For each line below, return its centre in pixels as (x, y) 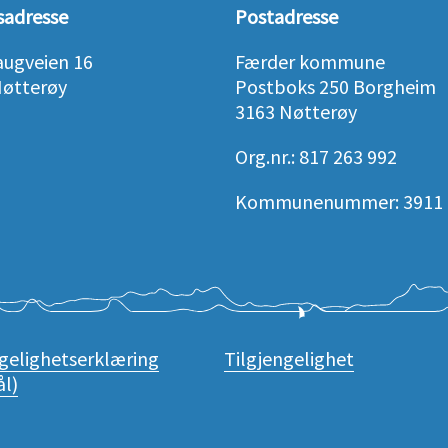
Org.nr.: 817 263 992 (316, 156)
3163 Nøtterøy (296, 111)
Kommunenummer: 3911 (339, 201)
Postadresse (287, 16)
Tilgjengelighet (289, 358)
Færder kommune (310, 61)
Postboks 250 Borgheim (336, 86)
